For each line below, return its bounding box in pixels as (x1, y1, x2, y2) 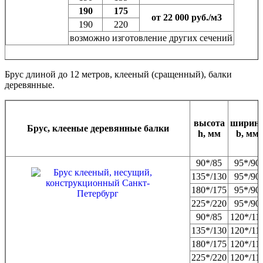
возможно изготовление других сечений (70, 33, 232, 43)
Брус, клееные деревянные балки (26, 123, 169, 134)
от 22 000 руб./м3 (151, 12, 222, 23)
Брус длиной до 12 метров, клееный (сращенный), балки (5, 69, 232, 80)
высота (193, 118, 225, 129)
